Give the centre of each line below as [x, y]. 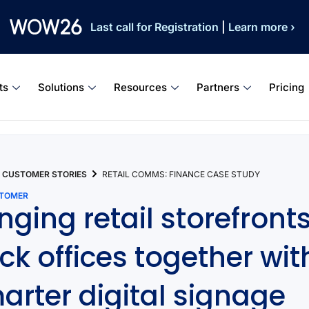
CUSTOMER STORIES [45, 174]
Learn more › [261, 27]
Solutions [61, 87]
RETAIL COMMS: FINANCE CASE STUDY [181, 174]
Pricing [287, 87]
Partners [218, 87]
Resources [141, 87]
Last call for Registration [156, 27]
